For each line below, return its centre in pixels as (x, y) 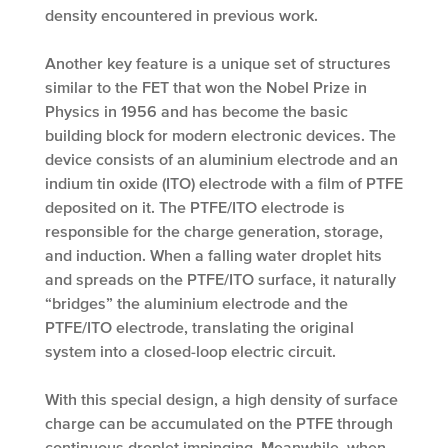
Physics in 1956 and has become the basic (196, 111)
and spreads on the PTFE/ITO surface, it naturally (220, 279)
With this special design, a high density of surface (221, 399)
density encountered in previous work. (181, 15)
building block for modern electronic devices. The (220, 135)
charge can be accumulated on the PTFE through (219, 423)
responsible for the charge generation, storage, (214, 231)
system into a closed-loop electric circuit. (190, 351)
